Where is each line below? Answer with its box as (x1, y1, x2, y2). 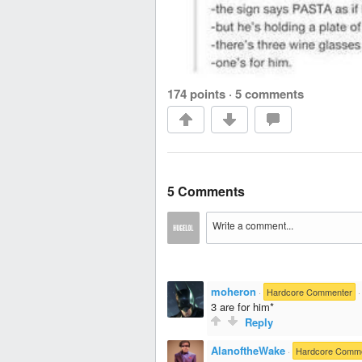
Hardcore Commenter (267, 285, 352, 299)
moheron (211, 284, 256, 300)
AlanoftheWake (211, 343, 285, 359)
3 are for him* (211, 299, 274, 315)
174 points (167, 85, 225, 103)
